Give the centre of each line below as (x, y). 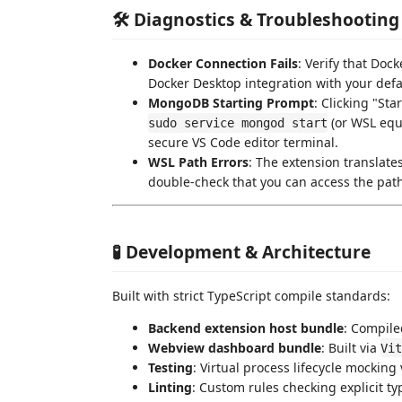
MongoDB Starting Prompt (231, 103)
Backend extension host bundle (246, 328)
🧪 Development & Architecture (241, 251)
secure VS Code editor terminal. (243, 143)
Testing (170, 367)
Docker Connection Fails (223, 64)
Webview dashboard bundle (235, 347)
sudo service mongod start (238, 123)
